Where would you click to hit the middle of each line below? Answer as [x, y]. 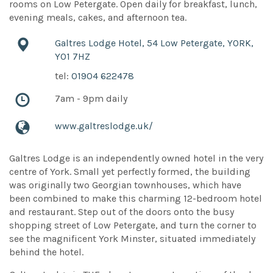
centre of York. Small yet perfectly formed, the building [130, 172]
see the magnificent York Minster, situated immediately [132, 239]
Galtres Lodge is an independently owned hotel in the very [136, 158]
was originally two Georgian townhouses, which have [125, 185]
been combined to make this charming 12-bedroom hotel [136, 199]
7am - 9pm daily [91, 99]
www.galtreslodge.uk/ [104, 126]
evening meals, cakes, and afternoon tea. [98, 18]
